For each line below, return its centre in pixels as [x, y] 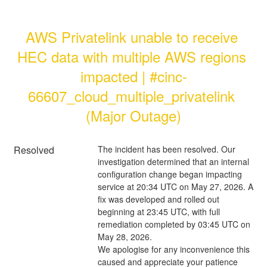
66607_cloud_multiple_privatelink [131, 95]
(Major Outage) [133, 115]
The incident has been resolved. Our [166, 149]
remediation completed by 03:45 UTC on [174, 224]
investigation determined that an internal [173, 161]
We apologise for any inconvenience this [173, 249]
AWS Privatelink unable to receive [131, 36]
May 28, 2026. [125, 236]
